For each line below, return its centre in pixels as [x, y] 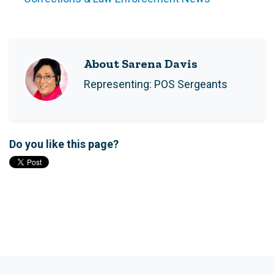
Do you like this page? [64, 144]
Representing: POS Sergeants [156, 84]
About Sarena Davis [141, 64]
